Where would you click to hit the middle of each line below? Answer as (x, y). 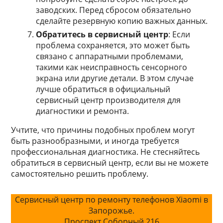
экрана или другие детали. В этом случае (115, 78)
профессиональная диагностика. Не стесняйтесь (106, 152)
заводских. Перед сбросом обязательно (114, 10)
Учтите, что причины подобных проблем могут (103, 130)
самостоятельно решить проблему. (80, 174)
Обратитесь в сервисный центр (102, 34)
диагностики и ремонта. (83, 111)
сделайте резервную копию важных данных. (122, 21)
